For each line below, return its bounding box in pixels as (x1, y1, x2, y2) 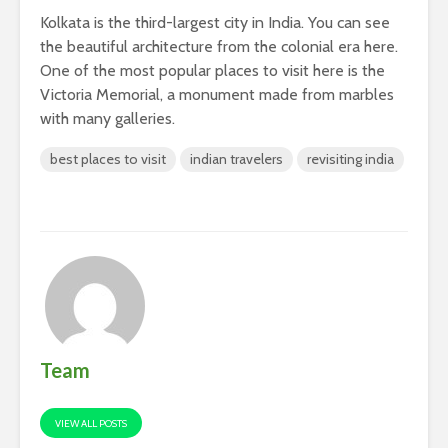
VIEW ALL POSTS (55, 416, 127, 430)
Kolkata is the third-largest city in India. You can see (40, 12, 390, 32)
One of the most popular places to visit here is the (40, 60, 385, 80)
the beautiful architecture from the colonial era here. (40, 36, 398, 56)
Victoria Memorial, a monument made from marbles (40, 84, 394, 104)
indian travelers (190, 149, 283, 168)
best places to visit (50, 149, 166, 168)
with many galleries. (40, 108, 175, 128)
